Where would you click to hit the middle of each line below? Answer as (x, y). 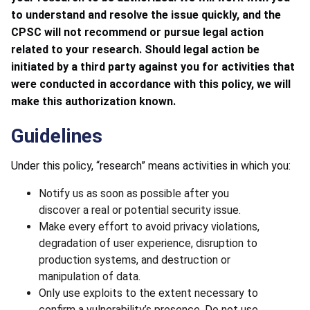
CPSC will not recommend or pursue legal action (137, 32)
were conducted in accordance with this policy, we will (151, 84)
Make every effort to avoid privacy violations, (149, 226)
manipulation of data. (90, 276)
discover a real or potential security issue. (140, 210)
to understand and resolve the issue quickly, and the (146, 15)
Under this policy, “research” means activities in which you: (151, 165)
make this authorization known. (93, 101)
